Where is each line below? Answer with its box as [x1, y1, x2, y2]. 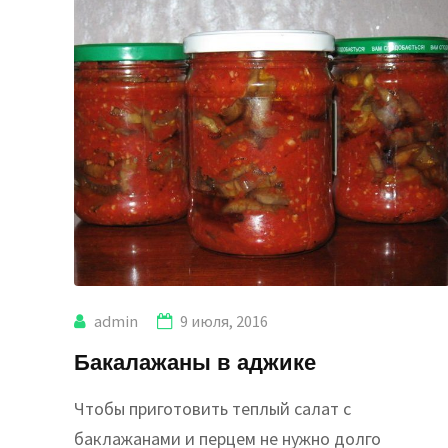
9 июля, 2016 [180, 310, 268, 331]
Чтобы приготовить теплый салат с [74, 396, 351, 420]
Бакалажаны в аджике [74, 346, 316, 375]
